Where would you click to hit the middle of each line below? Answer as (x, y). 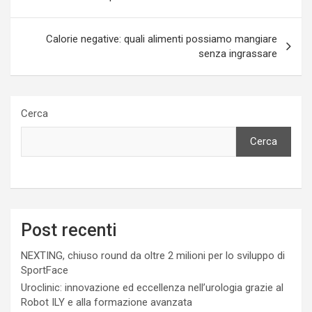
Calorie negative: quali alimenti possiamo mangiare (162, 39)
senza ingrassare (238, 54)
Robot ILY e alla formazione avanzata (107, 303)
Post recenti (69, 231)
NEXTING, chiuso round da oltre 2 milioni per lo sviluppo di (153, 256)
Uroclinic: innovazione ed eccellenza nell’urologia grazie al (152, 288)
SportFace (45, 271)
